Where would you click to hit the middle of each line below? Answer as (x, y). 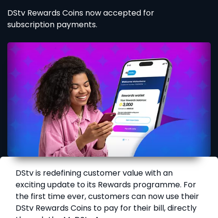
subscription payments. (52, 25)
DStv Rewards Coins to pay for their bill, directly (106, 208)
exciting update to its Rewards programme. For (106, 185)
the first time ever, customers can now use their (107, 197)
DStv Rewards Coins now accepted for (81, 13)
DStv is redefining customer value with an (94, 173)
